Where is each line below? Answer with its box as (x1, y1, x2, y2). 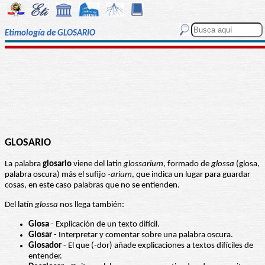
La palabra (5, 160, 43, 169)
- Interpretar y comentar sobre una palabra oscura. (52, 231, 233, 240)
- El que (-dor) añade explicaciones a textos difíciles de (62, 241, 253, 251)
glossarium (124, 160, 163, 169)
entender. (28, 252, 62, 261)
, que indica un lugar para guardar (132, 170, 250, 180)
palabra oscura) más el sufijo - (5, 170, 111, 180)
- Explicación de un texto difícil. (49, 220, 160, 230)
